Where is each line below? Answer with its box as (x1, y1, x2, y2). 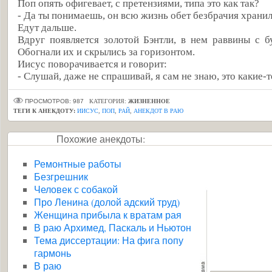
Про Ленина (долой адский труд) (34, 195, 180, 208)
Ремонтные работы (34, 157, 121, 170)
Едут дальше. (18, 22, 76, 33)
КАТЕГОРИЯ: (89, 98, 128, 104)
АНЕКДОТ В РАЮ (134, 107, 183, 114)
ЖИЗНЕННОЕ (128, 98, 170, 104)
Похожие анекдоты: (56, 132, 145, 145)
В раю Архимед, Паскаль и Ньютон (34, 221, 191, 234)
